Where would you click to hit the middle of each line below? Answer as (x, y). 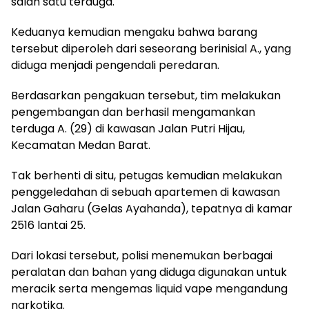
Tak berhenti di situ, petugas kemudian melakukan (147, 176)
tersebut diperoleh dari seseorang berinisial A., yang (151, 49)
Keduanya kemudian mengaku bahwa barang (134, 32)
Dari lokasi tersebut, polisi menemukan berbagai (142, 256)
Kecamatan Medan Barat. (81, 145)
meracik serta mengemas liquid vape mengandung (149, 289)
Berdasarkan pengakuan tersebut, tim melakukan (146, 96)
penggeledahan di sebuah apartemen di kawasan (146, 192)
